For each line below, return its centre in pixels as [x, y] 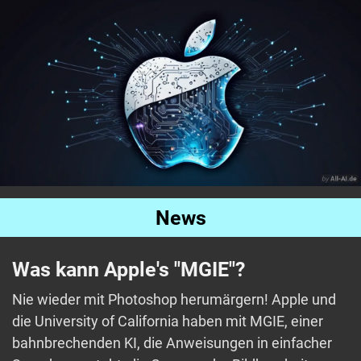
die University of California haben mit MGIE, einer [168, 322]
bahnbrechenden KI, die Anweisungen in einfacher [172, 343]
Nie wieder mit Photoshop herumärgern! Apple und [174, 300]
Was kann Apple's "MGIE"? [129, 270]
